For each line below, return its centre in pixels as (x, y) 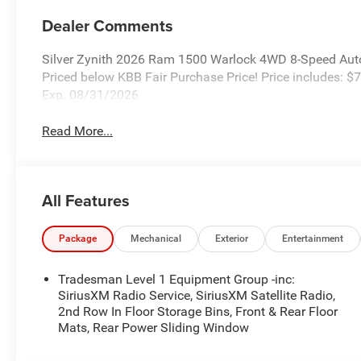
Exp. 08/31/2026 (91, 95)
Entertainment (313, 238)
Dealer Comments (108, 26)
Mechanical (156, 238)
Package (78, 238)
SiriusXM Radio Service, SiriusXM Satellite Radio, (197, 295)
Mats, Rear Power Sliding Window (154, 328)
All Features (86, 200)
